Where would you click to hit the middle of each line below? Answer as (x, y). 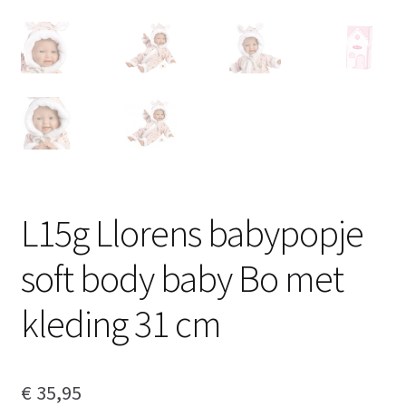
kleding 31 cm (121, 324)
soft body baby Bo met (182, 279)
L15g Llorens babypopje (192, 233)
